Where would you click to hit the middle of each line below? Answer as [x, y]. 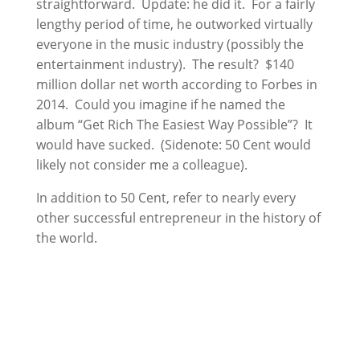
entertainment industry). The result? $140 [165, 64]
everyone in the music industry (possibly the [170, 44]
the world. [66, 238]
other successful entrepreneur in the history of [178, 218]
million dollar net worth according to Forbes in [176, 84]
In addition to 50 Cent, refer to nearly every [166, 198]
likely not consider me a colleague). [141, 165]
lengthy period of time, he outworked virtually [174, 24]
